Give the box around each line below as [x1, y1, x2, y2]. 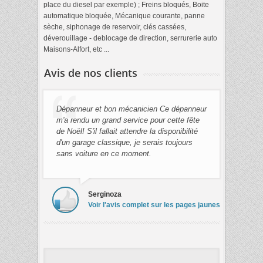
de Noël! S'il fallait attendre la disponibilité [56, 126, 198, 136]
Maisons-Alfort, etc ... [43, 45, 109, 53]
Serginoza [88, 190, 122, 198]
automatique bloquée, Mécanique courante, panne [43, 11, 205, 20]
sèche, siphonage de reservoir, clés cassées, [43, 22, 186, 31]
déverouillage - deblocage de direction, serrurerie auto [43, 33, 217, 42]
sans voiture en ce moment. [56, 149, 151, 158]
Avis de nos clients [44, 65, 137, 80]
